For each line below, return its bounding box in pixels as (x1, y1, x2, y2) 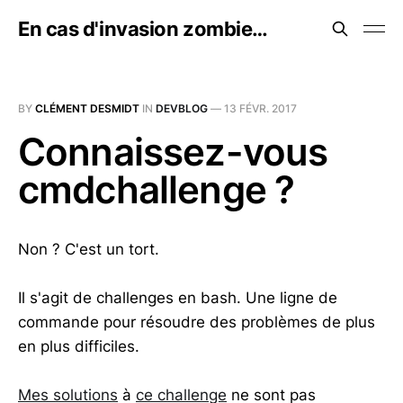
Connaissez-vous (18, 129, 328, 175)
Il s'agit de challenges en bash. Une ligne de (18, 289, 337, 308)
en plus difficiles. (18, 337, 139, 356)
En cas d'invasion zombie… (18, 17, 268, 40)
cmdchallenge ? (18, 166, 295, 212)
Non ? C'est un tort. (18, 240, 159, 258)
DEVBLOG (156, 102, 208, 115)
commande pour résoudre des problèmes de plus (18, 313, 375, 332)
